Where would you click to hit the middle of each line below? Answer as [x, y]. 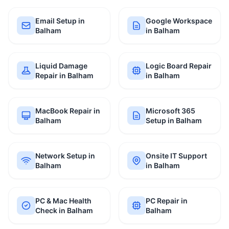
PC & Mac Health [63, 201]
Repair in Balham [64, 75]
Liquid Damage [61, 66]
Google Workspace [179, 21]
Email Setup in [60, 21]
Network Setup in [65, 156]
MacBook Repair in [68, 111]
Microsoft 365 [170, 111]
